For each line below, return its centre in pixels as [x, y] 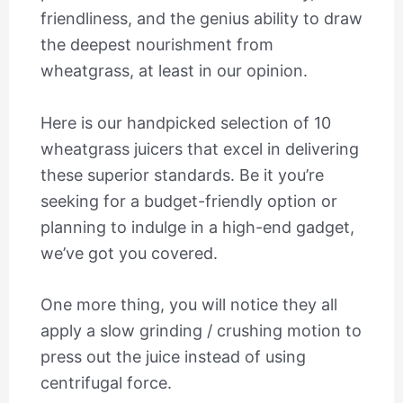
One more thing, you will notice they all [188, 305]
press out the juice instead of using [173, 357]
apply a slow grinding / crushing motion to [201, 331]
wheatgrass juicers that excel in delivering [199, 148]
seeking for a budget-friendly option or [188, 201]
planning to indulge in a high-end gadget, [197, 227]
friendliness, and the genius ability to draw [201, 18]
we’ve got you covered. [129, 253]
